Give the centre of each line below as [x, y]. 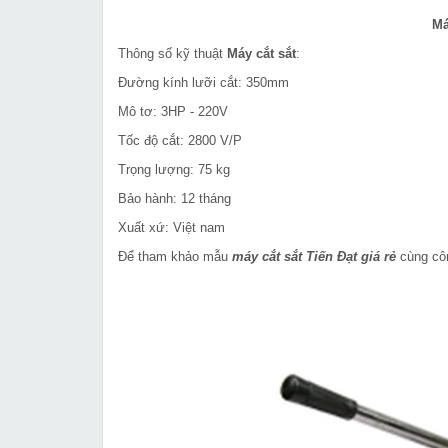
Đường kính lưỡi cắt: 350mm [203, 83]
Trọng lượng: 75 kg [174, 170]
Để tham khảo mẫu [175, 257]
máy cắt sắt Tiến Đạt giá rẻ [314, 257]
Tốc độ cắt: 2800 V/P [180, 141]
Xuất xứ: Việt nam [171, 228]
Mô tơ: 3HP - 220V [173, 112]
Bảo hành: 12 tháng [174, 199]
